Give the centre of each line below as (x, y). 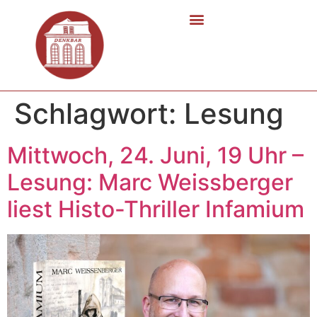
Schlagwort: (99, 113)
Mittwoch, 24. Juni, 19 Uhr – (155, 155)
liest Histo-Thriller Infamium (156, 209)
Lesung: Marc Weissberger (150, 182)
